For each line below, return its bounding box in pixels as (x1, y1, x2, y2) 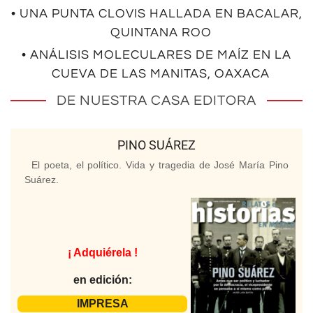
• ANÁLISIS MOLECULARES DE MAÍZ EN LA (22, 48, 291, 62)
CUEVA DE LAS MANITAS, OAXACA (52, 67, 270, 81)
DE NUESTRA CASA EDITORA (57, 94, 256, 108)
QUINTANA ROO (110, 26, 212, 40)
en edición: (73, 273, 132, 286)
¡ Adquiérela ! (67, 246, 138, 259)
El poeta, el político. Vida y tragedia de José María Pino (31, 159, 289, 171)
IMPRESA (76, 297, 129, 310)
